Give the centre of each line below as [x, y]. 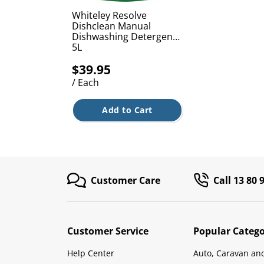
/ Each [85, 82]
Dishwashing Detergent [124, 37]
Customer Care [126, 180]
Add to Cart [127, 110]
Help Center [91, 253]
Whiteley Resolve [109, 15]
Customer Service [108, 231]
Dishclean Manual [111, 26]
